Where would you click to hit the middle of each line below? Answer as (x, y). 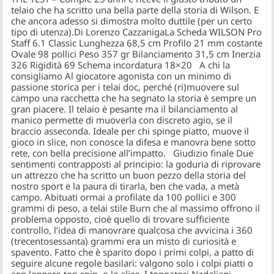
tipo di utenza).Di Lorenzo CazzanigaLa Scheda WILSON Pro (137, 32)
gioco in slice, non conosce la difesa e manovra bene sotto (134, 142)
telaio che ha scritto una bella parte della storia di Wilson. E (135, 10)
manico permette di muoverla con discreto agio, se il (122, 120)
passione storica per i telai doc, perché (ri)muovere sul (125, 87)
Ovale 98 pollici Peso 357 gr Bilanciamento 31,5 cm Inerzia (136, 54)
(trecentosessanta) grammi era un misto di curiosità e (124, 241)
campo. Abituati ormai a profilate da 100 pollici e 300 (124, 197)
